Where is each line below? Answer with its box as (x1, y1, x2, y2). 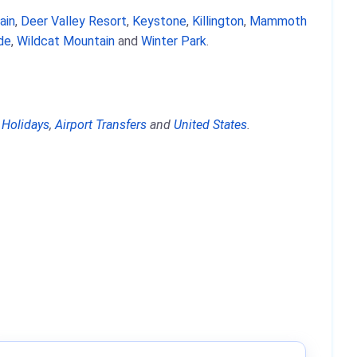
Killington (192, 14, 244, 29)
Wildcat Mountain (17, 33, 115, 49)
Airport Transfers (55, 117, 147, 132)
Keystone (132, 14, 186, 29)
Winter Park (141, 33, 206, 49)
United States (174, 117, 247, 132)
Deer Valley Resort (21, 14, 127, 29)
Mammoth (249, 14, 307, 29)
